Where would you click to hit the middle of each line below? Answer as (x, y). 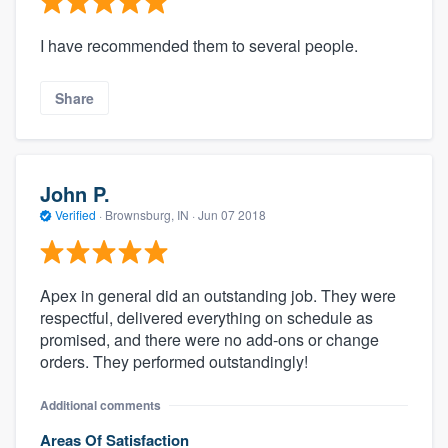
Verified (75, 215)
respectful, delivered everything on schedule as (206, 317)
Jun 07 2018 (232, 215)
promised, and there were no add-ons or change (209, 339)
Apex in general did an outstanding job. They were (218, 295)
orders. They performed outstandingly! (174, 361)
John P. (75, 194)
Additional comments (100, 404)
